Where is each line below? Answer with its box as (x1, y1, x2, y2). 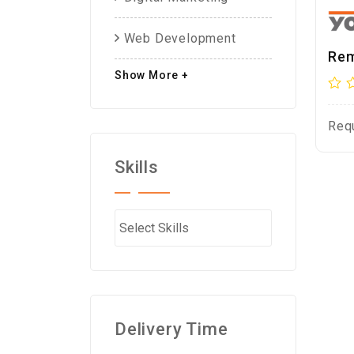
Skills (115, 157, 159, 177)
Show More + (115, 69, 189, 81)
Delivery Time (115, 319, 228, 339)
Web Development (119, 31, 236, 46)
